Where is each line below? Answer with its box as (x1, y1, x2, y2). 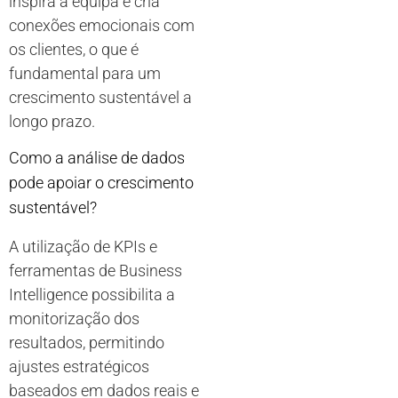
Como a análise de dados (9, 148, 185, 168)
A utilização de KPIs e (9, 237, 157, 257)
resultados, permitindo (9, 333, 164, 353)
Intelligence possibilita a (9, 285, 175, 305)
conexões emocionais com (9, 15, 195, 35)
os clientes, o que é (9, 39, 139, 59)
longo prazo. (9, 111, 95, 131)
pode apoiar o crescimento (9, 173, 194, 193)
